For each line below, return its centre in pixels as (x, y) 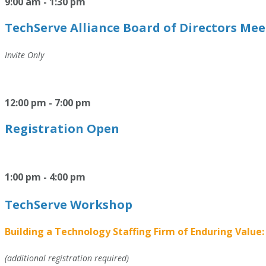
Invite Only (24, 55)
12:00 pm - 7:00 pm (48, 103)
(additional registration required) (67, 258)
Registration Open (62, 129)
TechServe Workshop (69, 205)
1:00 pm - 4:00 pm (45, 177)
